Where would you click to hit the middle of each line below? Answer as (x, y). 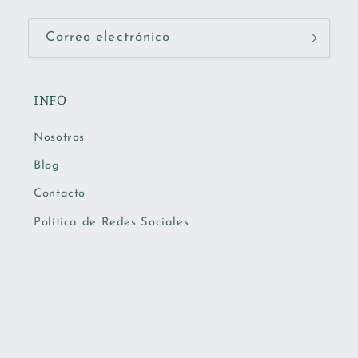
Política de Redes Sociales (111, 223)
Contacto (60, 194)
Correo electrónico (108, 38)
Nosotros (60, 137)
